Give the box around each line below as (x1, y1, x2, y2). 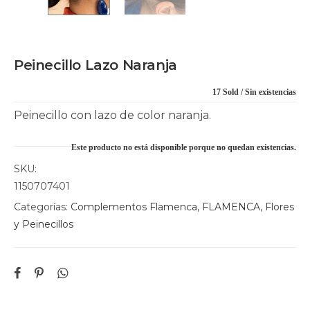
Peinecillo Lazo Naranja (14, 56, 177, 73)
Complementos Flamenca (71, 200, 197, 213)
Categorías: (14, 200, 71, 213)
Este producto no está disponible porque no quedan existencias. (71, 142, 296, 152)
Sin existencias (245, 86, 296, 97)
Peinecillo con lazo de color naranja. (14, 108, 211, 122)
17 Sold (212, 86, 239, 97)
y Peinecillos (14, 217, 73, 230)
